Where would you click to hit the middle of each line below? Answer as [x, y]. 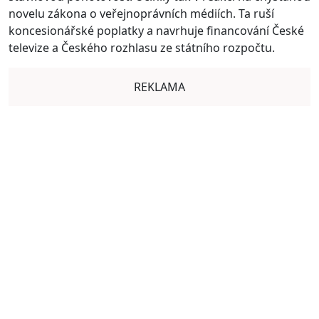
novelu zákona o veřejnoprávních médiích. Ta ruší [141, 14]
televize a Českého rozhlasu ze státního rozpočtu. [142, 48]
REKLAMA [159, 87]
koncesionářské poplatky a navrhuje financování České [156, 31]
